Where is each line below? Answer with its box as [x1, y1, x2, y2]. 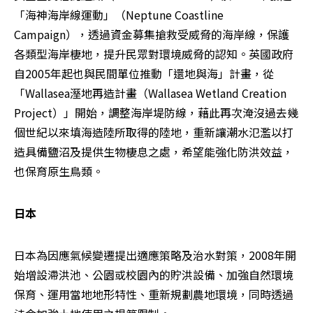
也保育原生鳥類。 [14, 163, 103, 180]
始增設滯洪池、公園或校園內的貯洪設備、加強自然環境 [14, 266, 293, 284]
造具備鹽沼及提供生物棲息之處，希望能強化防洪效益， [14, 143, 293, 161]
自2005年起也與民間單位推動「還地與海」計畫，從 [14, 65, 274, 82]
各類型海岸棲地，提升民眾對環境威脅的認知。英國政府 [14, 45, 293, 63]
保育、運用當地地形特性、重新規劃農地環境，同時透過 [14, 286, 293, 303]
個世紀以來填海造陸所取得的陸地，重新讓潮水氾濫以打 [14, 124, 293, 141]
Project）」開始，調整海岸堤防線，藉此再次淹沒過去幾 [14, 104, 298, 122]
